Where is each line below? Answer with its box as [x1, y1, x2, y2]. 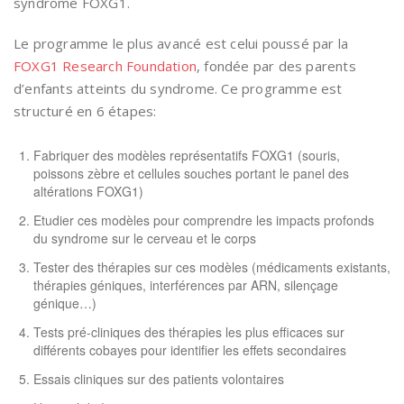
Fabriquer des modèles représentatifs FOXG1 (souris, [33, 146, 340, 164]
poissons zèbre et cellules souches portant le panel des [33, 164, 349, 182]
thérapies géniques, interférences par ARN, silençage [33, 276, 338, 294]
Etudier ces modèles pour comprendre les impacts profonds [33, 211, 374, 229]
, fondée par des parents [197, 57, 356, 75]
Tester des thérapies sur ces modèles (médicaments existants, [33, 258, 390, 276]
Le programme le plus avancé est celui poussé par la [14, 34, 349, 52]
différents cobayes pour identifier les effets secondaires [33, 341, 346, 359]
